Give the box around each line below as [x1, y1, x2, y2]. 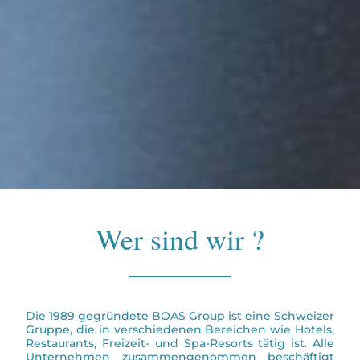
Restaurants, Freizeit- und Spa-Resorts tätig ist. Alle [26, 336, 334, 350]
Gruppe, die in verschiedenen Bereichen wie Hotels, [26, 322, 334, 337]
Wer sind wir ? [96, 219, 264, 258]
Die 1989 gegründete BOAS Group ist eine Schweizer [26, 309, 334, 323]
